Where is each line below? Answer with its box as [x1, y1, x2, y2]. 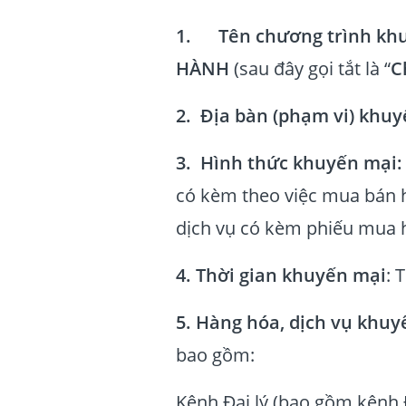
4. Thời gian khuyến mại [176, 263, 386, 287]
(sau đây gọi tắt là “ [234, 56, 391, 81]
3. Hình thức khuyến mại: [176, 150, 402, 175]
